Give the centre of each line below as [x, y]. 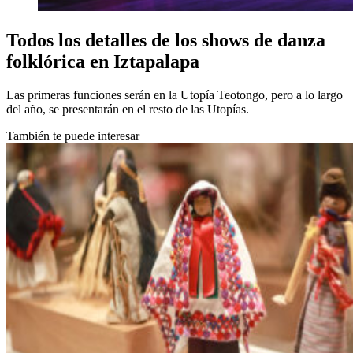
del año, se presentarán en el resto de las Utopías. [128, 109]
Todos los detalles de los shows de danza [166, 40]
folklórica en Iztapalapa [103, 61]
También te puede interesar [73, 136]
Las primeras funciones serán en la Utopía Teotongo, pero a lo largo [175, 95]
